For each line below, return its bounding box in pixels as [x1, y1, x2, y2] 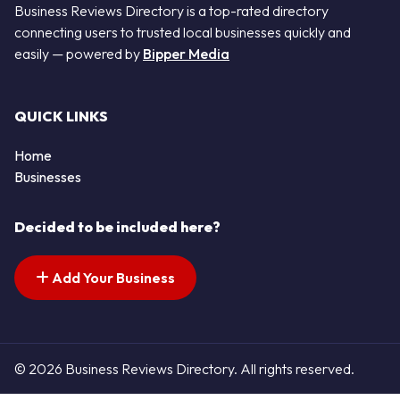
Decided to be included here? [14, 218, 221, 237]
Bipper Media [143, 44, 229, 62]
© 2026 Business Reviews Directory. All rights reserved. [14, 359, 354, 378]
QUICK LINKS [14, 107, 108, 126]
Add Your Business [49, 269, 175, 287]
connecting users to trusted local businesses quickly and [14, 22, 351, 41]
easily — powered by [14, 44, 143, 62]
